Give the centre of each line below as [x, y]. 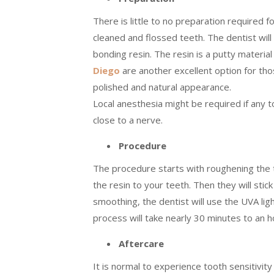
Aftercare [141, 244]
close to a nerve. [128, 120]
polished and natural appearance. [162, 87]
